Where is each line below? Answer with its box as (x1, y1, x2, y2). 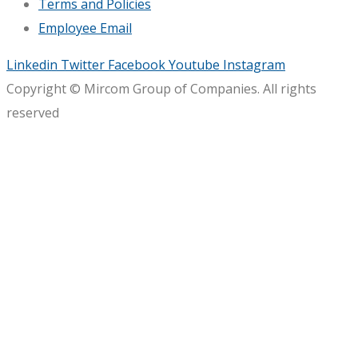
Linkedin (6, 56, 58, 74)
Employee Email (38, 19, 132, 38)
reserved (6, 104, 59, 122)
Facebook (108, 56, 165, 74)
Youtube (169, 56, 220, 74)
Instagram (223, 56, 285, 74)
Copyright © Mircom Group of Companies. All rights (6, 80, 316, 98)
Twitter (61, 56, 105, 74)
